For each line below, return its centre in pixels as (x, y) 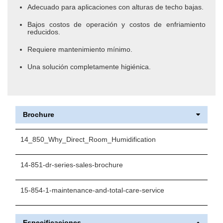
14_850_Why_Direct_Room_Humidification (88, 140)
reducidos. (45, 32)
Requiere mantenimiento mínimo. (81, 50)
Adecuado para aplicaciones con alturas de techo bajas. (116, 7)
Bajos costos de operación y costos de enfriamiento (116, 25)
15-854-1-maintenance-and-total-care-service (92, 190)
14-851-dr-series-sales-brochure (72, 165)
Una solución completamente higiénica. (89, 67)
